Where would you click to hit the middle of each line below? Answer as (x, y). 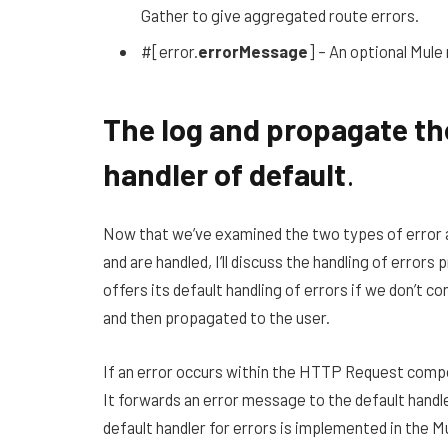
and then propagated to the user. (216, 317)
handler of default (224, 174)
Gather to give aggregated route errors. (280, 15)
